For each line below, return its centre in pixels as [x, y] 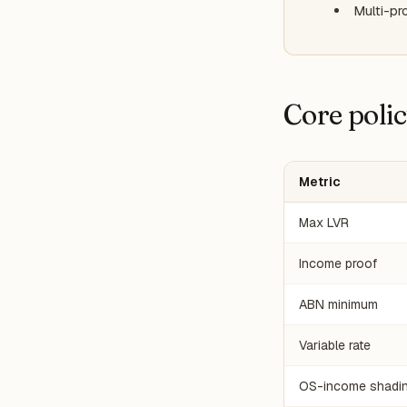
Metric [320, 182]
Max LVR [324, 223]
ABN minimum [338, 304]
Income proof [338, 263]
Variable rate [335, 345]
